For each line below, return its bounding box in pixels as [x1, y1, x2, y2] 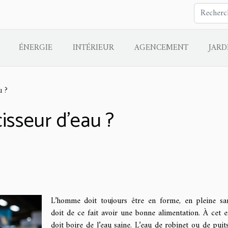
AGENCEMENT [134, 41, 188, 55]
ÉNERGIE [18, 41, 52, 55]
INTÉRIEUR [72, 41, 114, 55]
